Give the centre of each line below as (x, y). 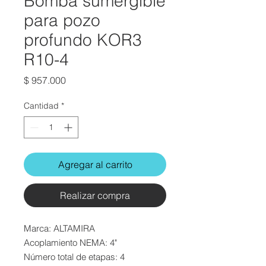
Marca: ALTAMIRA (59, 229)
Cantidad (41, 106)
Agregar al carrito (95, 165)
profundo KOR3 (83, 40)
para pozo (62, 20)
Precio (79, 80)
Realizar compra (95, 196)
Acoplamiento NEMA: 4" (70, 243)
